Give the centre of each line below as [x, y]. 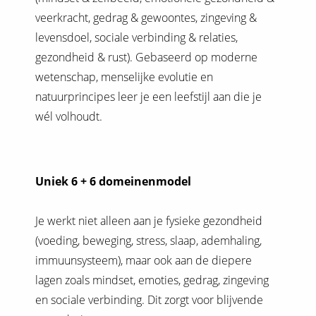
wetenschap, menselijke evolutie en [124, 77]
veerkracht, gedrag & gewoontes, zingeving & [146, 18]
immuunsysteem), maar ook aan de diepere [144, 261]
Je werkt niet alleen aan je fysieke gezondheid [149, 221]
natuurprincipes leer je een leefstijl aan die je [148, 97]
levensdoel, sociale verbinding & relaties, [136, 38]
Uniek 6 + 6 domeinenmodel [113, 182]
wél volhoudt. [69, 117]
